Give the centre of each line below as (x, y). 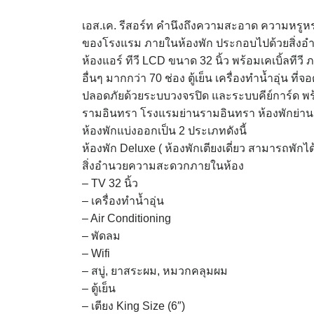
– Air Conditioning (127, 218)
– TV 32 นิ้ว (110, 183)
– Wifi (96, 253)
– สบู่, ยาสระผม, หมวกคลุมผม (155, 271)
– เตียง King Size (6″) (134, 306)
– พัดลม (101, 236)
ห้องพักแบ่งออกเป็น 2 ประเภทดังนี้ (164, 131)
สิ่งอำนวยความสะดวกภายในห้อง (163, 166)
